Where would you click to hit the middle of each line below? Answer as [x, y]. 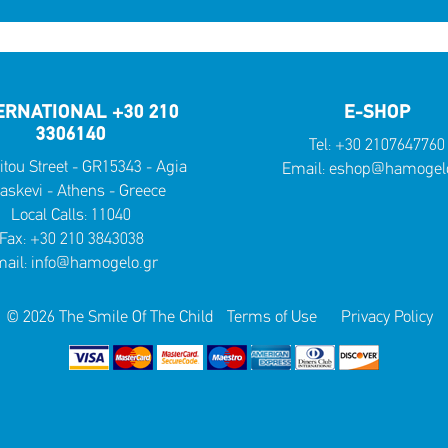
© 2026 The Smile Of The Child [109, 317]
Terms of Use [271, 317]
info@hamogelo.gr [94, 263]
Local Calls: [51, 215]
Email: [305, 169]
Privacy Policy [386, 317]
